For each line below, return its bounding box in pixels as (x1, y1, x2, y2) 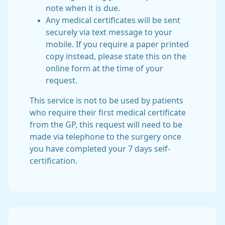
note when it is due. (46, 4, 120, 12)
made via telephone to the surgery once (30, 133, 181, 141)
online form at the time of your (46, 64, 163, 72)
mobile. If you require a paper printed (46, 40, 189, 48)
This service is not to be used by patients (30, 96, 183, 104)
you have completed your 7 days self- (30, 145, 170, 153)
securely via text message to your (46, 28, 172, 36)
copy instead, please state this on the (46, 52, 186, 60)
